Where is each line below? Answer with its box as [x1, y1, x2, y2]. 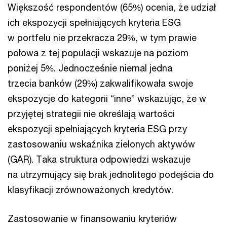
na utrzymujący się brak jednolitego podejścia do [8, 169, 214, 180]
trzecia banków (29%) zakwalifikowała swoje [8, 78, 193, 89]
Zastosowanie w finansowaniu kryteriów [8, 213, 177, 224]
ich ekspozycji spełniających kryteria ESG [8, 17, 181, 28]
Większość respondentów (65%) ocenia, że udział [8, 2, 216, 13]
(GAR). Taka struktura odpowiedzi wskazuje [8, 154, 191, 165]
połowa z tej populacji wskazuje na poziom [8, 47, 188, 58]
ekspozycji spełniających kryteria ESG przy [8, 123, 187, 134]
